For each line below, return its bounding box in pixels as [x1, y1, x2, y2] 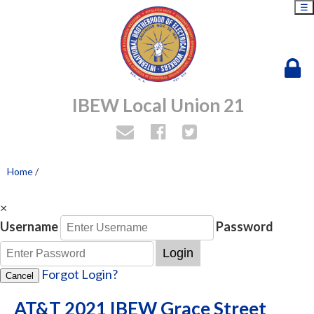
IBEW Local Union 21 [72, 93, 245, 116]
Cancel [6, 271, 34, 281]
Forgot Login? [41, 266, 118, 282]
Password [216, 219, 273, 234]
